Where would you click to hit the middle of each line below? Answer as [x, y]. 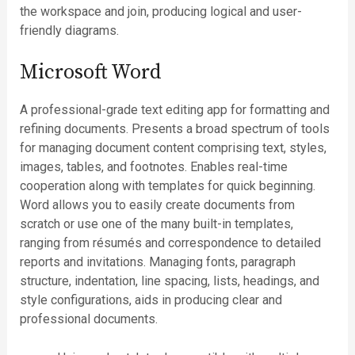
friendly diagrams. [69, 30]
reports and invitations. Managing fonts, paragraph [157, 261]
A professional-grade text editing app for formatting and [174, 109]
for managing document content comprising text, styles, [173, 147]
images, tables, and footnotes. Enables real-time [153, 166]
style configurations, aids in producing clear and [151, 300]
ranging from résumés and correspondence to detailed [170, 242]
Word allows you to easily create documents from [157, 204]
